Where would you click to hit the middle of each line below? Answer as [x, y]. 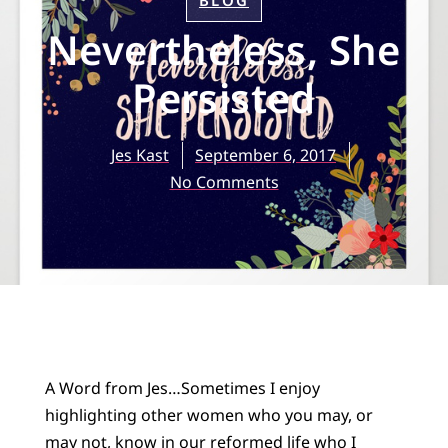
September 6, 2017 [265, 154]
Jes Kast [140, 154]
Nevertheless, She [224, 49]
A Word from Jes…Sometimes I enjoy [182, 387]
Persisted [224, 97]
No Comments [224, 181]
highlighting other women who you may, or [208, 414]
